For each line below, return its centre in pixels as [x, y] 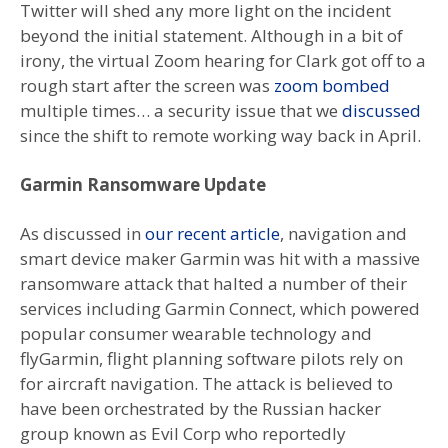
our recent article [212, 233]
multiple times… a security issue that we [181, 110]
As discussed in [82, 233]
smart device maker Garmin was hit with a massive [220, 258]
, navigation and [343, 233]
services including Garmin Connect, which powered [220, 308]
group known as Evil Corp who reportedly [183, 433]
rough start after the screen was [147, 85]
